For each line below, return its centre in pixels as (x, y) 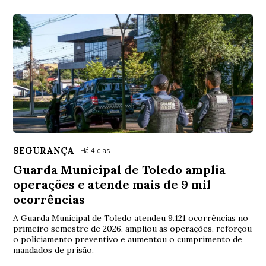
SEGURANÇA (44, 150)
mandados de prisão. (54, 250)
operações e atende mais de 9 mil (112, 184)
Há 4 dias (96, 151)
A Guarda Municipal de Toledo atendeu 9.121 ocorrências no (131, 218)
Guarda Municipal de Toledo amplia (120, 169)
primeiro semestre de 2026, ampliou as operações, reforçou (133, 228)
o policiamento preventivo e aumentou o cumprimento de (128, 239)
